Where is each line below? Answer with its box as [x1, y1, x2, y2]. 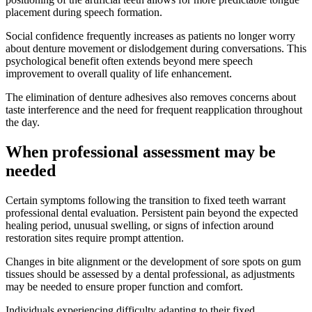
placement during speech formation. [6, 6, 162, 18]
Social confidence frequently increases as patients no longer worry [6, 29, 295, 42]
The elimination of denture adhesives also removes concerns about [6, 91, 296, 103]
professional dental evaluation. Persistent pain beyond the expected [6, 206, 298, 219]
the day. [6, 116, 40, 128]
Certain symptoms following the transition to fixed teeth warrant [6, 194, 286, 206]
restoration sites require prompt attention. [6, 231, 184, 244]
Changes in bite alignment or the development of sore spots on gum [6, 255, 301, 267]
